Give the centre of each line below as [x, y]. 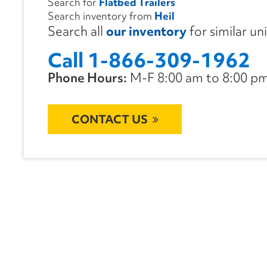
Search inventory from [101, 16]
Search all [77, 32]
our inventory [146, 32]
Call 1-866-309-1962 [149, 60]
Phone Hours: [87, 78]
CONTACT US [109, 119]
